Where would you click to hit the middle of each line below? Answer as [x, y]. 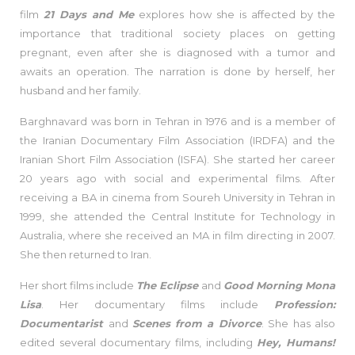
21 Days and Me [89, 14]
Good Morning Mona [279, 285]
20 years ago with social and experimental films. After [177, 178]
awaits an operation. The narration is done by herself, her [177, 71]
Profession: [305, 304]
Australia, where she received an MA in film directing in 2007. [177, 235]
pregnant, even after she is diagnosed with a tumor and [177, 52]
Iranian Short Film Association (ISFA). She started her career [177, 159]
